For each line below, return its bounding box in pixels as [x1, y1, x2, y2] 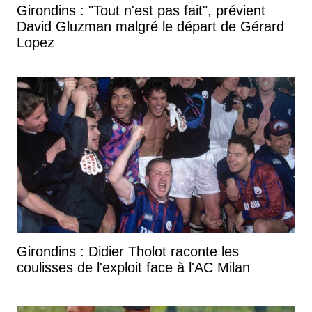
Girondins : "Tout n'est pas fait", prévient [17, 3, 265, 19]
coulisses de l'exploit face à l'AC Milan [17, 260, 250, 276]
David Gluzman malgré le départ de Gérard [17, 19, 284, 35]
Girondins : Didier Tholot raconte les [17, 244, 239, 260]
